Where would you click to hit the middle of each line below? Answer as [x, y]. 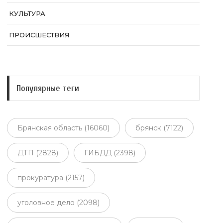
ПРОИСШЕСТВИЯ [39, 35]
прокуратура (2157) [51, 177]
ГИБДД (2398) [110, 153]
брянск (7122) [160, 128]
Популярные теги [48, 88]
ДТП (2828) [38, 153]
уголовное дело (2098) [59, 202]
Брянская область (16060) [64, 128]
